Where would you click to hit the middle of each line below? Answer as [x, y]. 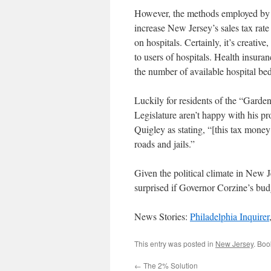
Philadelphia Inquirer [230, 216]
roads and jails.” [165, 144]
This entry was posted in [175, 243]
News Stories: [162, 216]
